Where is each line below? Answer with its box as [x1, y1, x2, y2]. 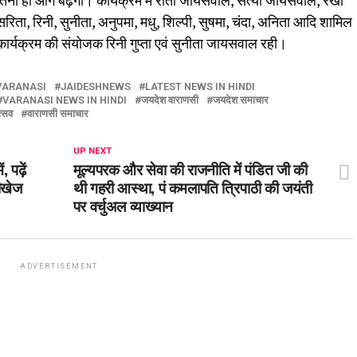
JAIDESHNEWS [61, 80, 131, 92]
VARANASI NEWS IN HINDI [2, 94, 127, 106]
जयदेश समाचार [213, 94, 269, 106]
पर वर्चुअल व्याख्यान [73, 194, 173, 217]
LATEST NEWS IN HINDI [145, 80, 255, 92]
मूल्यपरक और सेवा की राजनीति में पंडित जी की [73, 157, 308, 180]
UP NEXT [73, 146, 112, 156]
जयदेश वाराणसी [141, 94, 198, 106]
